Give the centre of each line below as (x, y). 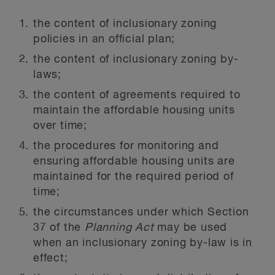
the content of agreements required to (137, 95)
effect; (51, 258)
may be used (192, 228)
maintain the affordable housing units (134, 110)
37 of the (59, 228)
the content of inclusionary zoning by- (136, 60)
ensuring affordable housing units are (134, 161)
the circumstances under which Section (141, 212)
